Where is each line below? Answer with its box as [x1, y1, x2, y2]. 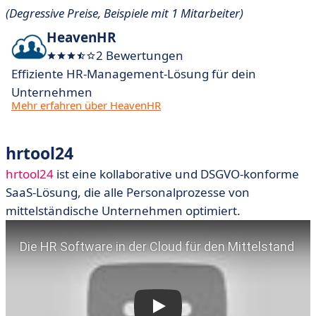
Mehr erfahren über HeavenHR [11, 98, 161, 112]
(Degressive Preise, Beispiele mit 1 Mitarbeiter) [6, 5, 243, 21]
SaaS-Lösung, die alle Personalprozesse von [6, 184, 250, 200]
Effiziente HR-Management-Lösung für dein [11, 66, 256, 82]
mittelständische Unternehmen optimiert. [6, 202, 241, 219]
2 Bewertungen [96, 47, 183, 63]
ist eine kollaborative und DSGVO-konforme [54, 166, 299, 182]
